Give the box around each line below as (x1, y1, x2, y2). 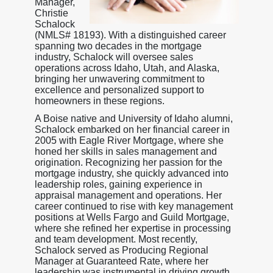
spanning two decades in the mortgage (34, 40, 202, 51)
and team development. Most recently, (34, 233, 197, 244)
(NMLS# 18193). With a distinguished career (34, 29, 226, 40)
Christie (34, 7, 68, 18)
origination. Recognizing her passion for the (34, 157, 222, 168)
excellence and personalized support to (34, 84, 204, 95)
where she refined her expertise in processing (34, 222, 231, 233)
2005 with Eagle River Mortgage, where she (34, 135, 224, 146)
